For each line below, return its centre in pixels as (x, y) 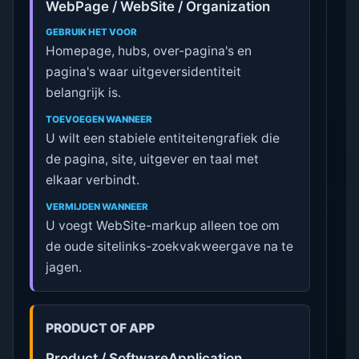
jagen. (64, 267)
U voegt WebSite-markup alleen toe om (163, 225)
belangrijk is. (84, 93)
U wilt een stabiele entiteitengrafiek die (163, 138)
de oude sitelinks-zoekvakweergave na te (170, 246)
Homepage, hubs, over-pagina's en (149, 51)
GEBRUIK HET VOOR (92, 32)
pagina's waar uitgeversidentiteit (144, 72)
